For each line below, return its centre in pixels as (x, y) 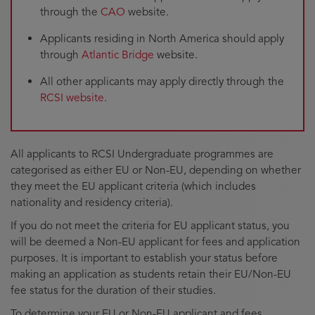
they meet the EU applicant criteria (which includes (133, 186)
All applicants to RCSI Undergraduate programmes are (142, 154)
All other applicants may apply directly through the (162, 81)
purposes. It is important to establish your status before (144, 258)
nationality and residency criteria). (92, 202)
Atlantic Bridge (118, 54)
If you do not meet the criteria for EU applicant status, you (150, 225)
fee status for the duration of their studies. (113, 290)
